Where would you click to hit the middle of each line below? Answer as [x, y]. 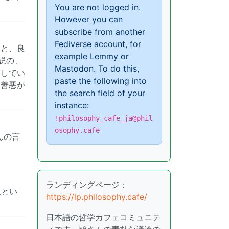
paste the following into [101, 81]
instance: [72, 105]
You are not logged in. [98, 7]
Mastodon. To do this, [97, 68]
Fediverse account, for [98, 44]
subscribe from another [100, 31]
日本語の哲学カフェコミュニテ [103, 217]
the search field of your [100, 93]
